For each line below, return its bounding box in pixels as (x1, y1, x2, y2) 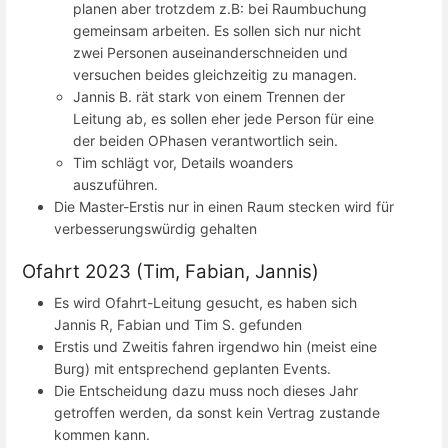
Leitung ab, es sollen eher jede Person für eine (73, 109, 375, 127)
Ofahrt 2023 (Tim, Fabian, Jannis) (22, 260, 319, 284)
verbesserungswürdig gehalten (54, 219, 257, 237)
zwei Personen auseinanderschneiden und (73, 43, 349, 61)
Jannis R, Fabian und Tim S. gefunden (54, 316, 302, 334)
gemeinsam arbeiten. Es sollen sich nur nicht (73, 21, 362, 39)
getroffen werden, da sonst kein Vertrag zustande (54, 404, 380, 422)
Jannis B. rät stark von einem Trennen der (73, 87, 346, 105)
